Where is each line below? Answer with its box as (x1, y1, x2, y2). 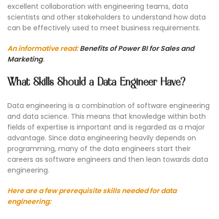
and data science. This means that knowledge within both (7, 111, 206, 122)
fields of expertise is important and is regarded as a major (7, 122, 205, 132)
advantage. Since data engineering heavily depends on (7, 133, 196, 143)
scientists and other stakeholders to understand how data (7, 12, 206, 22)
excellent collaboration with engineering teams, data (7, 1, 188, 12)
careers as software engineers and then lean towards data (7, 154, 208, 165)
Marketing (7, 54, 43, 65)
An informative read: (7, 44, 80, 54)
